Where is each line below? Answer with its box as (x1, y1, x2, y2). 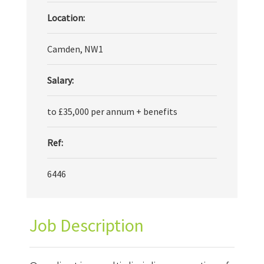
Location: (47, 12, 85, 24)
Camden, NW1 (47, 43, 103, 55)
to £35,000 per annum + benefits (47, 105, 177, 117)
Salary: (47, 74, 74, 86)
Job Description (29, 214, 144, 236)
